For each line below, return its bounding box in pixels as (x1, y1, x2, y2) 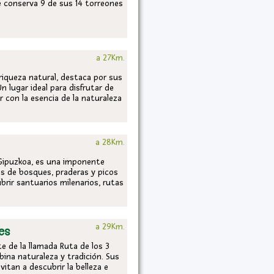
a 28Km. (95, 137, 125, 147)
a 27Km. (96, 53, 125, 63)
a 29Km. (95, 221, 125, 232)
